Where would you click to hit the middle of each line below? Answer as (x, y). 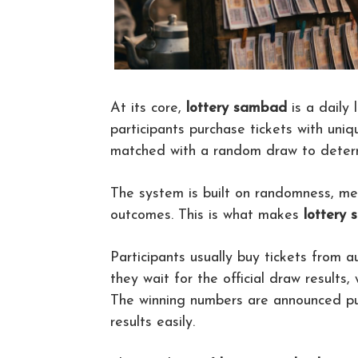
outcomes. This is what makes (207, 216)
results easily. (153, 323)
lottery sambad (237, 109)
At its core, (148, 109)
